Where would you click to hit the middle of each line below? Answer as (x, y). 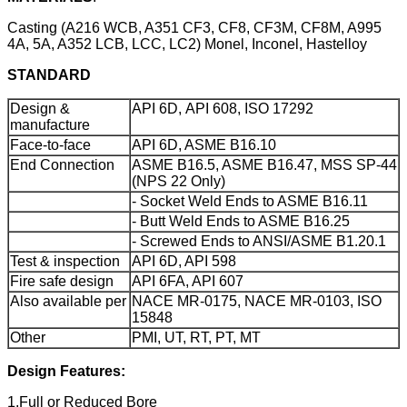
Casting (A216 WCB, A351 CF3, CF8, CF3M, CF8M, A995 (194, 27)
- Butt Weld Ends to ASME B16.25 (241, 221)
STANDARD (49, 74)
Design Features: (66, 371)
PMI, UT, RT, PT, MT (196, 337)
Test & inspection (65, 261)
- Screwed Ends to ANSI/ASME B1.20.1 (259, 241)
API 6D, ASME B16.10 (204, 144)
